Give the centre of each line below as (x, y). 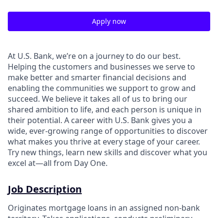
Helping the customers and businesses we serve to (101, 67)
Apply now (109, 21)
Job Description (45, 189)
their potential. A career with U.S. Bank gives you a (100, 120)
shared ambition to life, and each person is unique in (105, 109)
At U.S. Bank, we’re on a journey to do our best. (94, 56)
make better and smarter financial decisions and (97, 77)
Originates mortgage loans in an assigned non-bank (104, 208)
